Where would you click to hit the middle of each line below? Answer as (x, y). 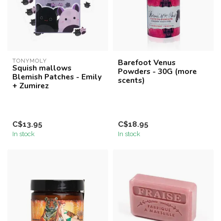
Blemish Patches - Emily (57, 77)
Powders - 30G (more (157, 72)
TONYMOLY (30, 61)
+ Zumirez (31, 86)
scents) (131, 80)
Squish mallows (42, 68)
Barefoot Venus (147, 63)
